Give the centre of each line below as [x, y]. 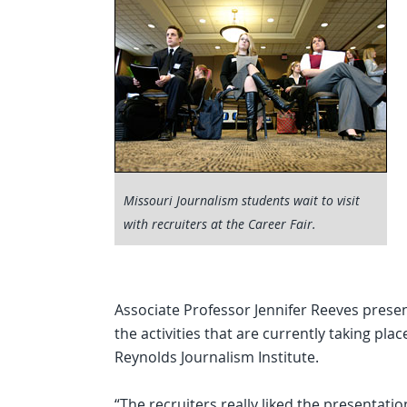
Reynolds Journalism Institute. [217, 357]
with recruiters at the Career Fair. [220, 224]
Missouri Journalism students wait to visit [242, 200]
